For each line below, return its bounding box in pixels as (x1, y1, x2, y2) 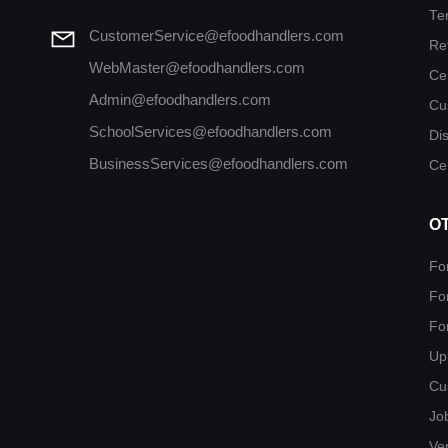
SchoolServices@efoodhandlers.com (88, 123, 332, 141)
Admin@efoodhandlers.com (88, 91, 271, 109)
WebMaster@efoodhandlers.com (88, 59, 305, 77)
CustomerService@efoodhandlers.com (88, 27, 344, 45)
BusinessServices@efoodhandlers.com (88, 155, 348, 173)
